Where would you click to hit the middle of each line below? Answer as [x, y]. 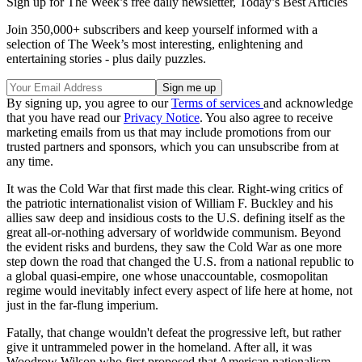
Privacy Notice [162, 117]
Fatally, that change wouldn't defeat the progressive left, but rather [174, 332]
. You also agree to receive [266, 117]
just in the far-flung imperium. [82, 305]
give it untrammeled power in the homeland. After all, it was [159, 347]
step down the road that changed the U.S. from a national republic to [180, 261]
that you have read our [65, 117]
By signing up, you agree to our [89, 103]
